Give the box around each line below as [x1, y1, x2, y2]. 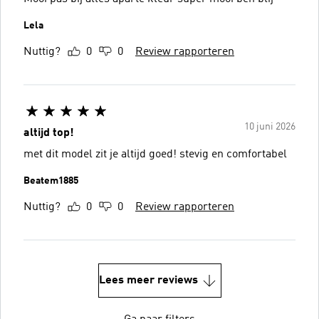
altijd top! [23, 127, 74, 139]
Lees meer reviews [98, 274, 198, 286]
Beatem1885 [23, 175, 78, 186]
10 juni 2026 [244, 121, 296, 132]
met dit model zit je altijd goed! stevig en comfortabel [23, 148, 287, 160]
